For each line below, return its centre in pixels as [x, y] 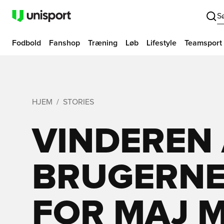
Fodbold [26, 43]
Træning [103, 43]
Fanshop [64, 43]
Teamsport [203, 43]
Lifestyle [161, 43]
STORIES [78, 102]
